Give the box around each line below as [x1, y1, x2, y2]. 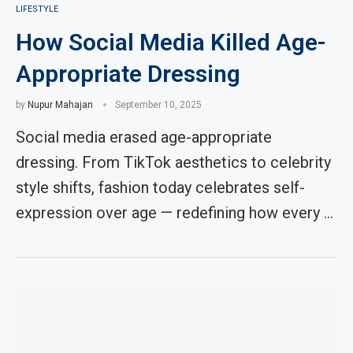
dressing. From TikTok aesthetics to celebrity [16, 153, 331, 172]
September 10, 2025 [115, 99, 202, 110]
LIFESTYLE [16, 4, 58, 14]
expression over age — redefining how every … [16, 203, 333, 222]
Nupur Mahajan [28, 99, 93, 110]
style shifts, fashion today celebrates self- [16, 178, 305, 197]
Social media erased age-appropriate [16, 128, 272, 147]
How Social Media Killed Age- [16, 28, 326, 56]
